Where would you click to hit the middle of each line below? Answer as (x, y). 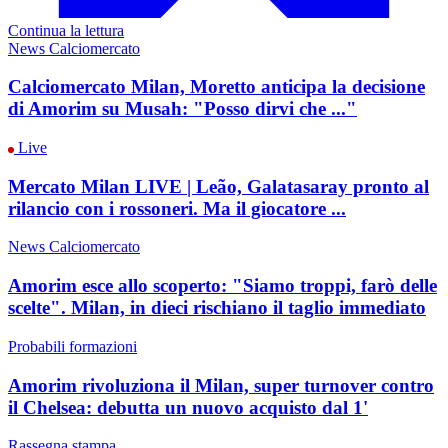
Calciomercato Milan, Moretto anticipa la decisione (216, 87)
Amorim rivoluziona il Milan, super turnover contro (221, 385)
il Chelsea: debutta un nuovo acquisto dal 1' (188, 407)
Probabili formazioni (72, 346)
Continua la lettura (66, 30)
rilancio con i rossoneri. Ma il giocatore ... (177, 208)
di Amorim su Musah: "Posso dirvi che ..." (182, 109)
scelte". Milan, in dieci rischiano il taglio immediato (217, 308)
